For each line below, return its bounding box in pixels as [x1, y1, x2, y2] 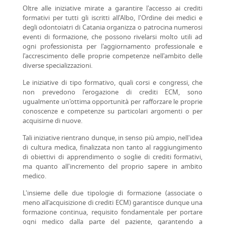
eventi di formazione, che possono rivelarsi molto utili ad [22, 34, 203, 41]
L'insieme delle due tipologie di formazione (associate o [22, 190, 203, 197]
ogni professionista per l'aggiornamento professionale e [22, 44, 203, 51]
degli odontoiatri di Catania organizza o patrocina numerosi [22, 25, 203, 32]
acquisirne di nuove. [22, 118, 82, 125]
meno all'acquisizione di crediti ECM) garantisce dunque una [22, 200, 203, 207]
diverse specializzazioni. [22, 63, 92, 70]
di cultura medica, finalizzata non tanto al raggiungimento [22, 145, 203, 152]
